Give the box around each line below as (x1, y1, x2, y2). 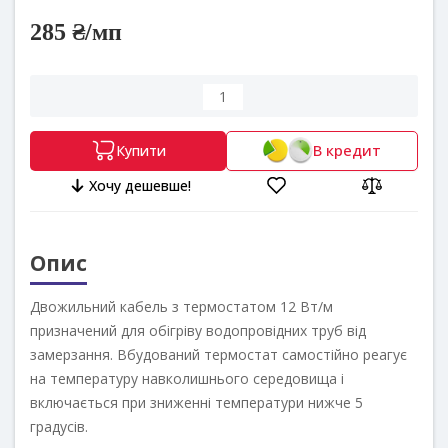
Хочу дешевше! (89, 175, 192, 195)
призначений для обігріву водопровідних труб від (30, 320, 366, 340)
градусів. (30, 416, 88, 436)
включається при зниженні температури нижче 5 (30, 392, 363, 412)
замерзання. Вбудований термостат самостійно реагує (30, 344, 407, 364)
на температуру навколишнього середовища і (30, 368, 344, 388)
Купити (115, 140, 166, 160)
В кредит (313, 140, 382, 161)
